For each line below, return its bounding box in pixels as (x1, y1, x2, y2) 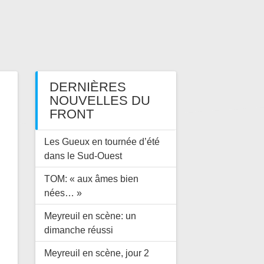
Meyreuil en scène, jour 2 (44, 247, 149, 259)
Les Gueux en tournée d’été (44, 136, 160, 147)
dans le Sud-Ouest (44, 150, 122, 161)
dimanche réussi (44, 225, 113, 236)
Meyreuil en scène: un (44, 210, 136, 222)
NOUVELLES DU (49, 93, 150, 108)
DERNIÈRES (49, 80, 126, 95)
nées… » (44, 187, 82, 199)
